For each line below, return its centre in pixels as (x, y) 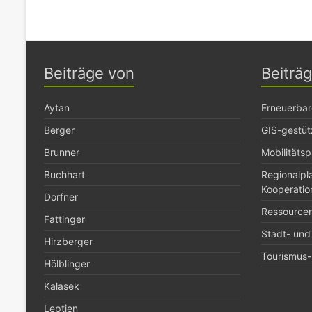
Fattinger (64, 219)
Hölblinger (67, 263)
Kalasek (62, 286)
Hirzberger (68, 241)
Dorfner (61, 196)
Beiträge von (89, 73)
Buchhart (64, 174)
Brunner (62, 152)
